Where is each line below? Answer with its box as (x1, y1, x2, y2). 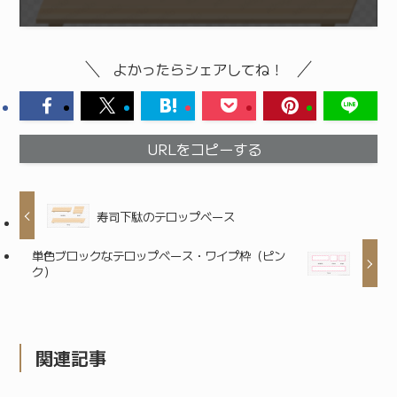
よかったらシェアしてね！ (113, 58, 284, 81)
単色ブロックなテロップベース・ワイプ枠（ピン (31, 246, 285, 265)
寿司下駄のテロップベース (96, 206, 235, 225)
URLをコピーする (146, 138, 261, 160)
